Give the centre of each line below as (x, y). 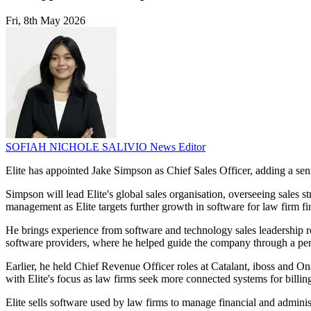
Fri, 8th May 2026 (45, 21)
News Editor (178, 147)
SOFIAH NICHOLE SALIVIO (78, 147)
